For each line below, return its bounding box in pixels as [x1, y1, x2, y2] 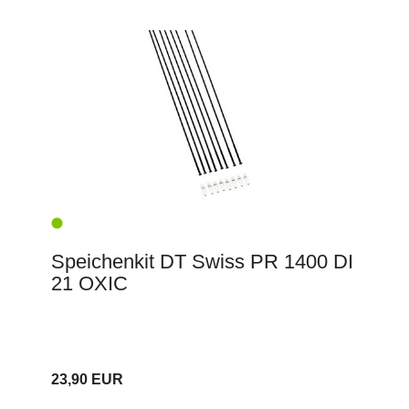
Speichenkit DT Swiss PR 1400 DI [51, 249, 353, 273]
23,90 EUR [51, 371, 123, 387]
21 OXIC [51, 271, 128, 295]
